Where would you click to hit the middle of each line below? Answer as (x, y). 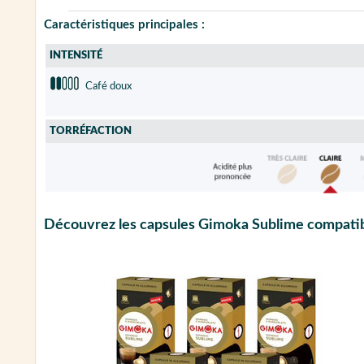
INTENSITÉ (76, 56)
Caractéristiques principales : (124, 25)
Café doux (107, 86)
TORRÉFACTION (91, 132)
